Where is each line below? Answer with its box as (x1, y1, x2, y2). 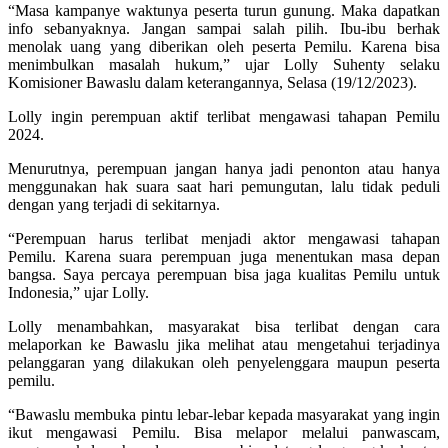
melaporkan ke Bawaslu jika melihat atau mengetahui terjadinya (8, 335, 440, 353)
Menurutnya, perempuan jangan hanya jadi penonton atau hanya (8, 159, 440, 177)
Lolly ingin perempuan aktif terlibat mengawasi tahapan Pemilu (8, 107, 440, 125)
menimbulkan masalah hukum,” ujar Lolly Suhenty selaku (8, 55, 440, 73)
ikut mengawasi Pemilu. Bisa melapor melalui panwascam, (8, 423, 440, 441)
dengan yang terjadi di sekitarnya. (8, 195, 220, 213)
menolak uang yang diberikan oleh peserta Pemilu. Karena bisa (8, 37, 440, 55)
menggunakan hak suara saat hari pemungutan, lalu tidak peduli (8, 177, 440, 195)
